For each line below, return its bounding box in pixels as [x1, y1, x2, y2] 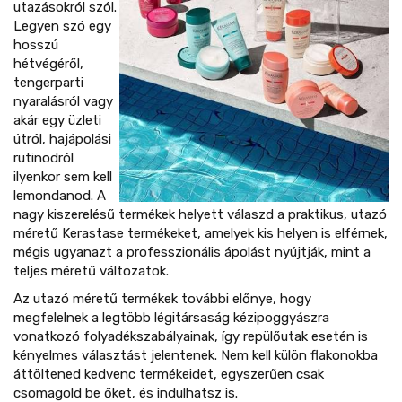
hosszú [13, 36, 58, 53]
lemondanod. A [13, 187, 106, 204]
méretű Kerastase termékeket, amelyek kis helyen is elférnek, [13, 224, 388, 241]
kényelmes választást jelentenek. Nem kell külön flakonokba [13, 346, 378, 363]
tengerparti [13, 74, 83, 91]
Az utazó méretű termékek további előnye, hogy [13, 290, 311, 307]
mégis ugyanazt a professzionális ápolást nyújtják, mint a [13, 243, 371, 260]
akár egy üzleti [13, 111, 101, 128]
